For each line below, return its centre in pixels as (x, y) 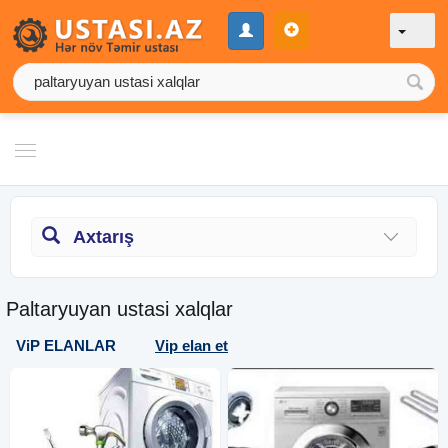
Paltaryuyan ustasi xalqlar (119, 308)
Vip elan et (191, 345)
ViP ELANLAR (66, 345)
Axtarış (103, 236)
